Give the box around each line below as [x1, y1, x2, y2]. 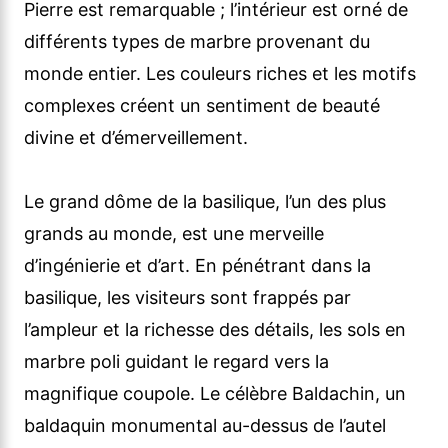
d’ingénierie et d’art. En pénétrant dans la [24, 255, 371, 277]
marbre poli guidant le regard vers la [24, 351, 329, 373]
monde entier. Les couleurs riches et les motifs [24, 63, 416, 85]
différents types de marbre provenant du [24, 31, 370, 53]
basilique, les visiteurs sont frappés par [24, 287, 351, 309]
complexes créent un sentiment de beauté [24, 95, 380, 117]
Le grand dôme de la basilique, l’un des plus [24, 191, 386, 213]
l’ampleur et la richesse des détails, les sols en [24, 319, 406, 341]
